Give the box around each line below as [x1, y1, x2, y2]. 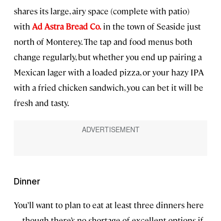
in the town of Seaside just [101, 20, 201, 32]
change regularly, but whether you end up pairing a [14, 51, 202, 62]
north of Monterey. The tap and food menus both [14, 36, 192, 47]
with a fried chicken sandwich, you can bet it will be [14, 81, 203, 93]
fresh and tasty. [14, 97, 69, 108]
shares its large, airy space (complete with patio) [14, 5, 189, 16]
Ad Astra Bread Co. [32, 20, 101, 32]
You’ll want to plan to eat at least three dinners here [14, 199, 204, 211]
